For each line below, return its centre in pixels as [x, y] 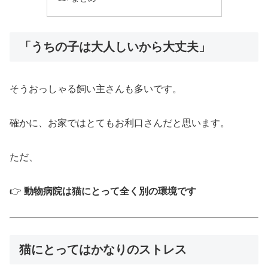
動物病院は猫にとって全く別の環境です [110, 191]
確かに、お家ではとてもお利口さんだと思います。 [120, 123]
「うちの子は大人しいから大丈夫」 [115, 47]
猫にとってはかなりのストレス [103, 250]
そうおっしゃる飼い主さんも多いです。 [96, 89]
